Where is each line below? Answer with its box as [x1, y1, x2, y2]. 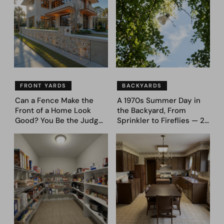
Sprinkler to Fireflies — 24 [117, 115, 209, 126]
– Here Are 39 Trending [15, 125, 98, 136]
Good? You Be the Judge [15, 115, 103, 126]
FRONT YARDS [20, 82, 66, 89]
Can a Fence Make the [15, 95, 93, 106]
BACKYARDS [122, 82, 162, 89]
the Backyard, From [117, 105, 186, 116]
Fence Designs [15, 135, 67, 146]
